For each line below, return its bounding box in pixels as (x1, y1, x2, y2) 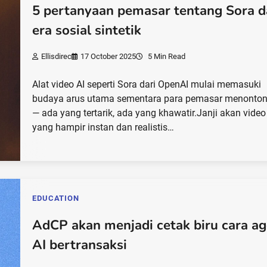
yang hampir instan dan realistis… (32, 122, 175, 133)
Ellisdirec (41, 52, 72, 61)
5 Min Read (146, 52, 186, 61)
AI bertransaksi (32, 236, 128, 254)
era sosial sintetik (32, 21, 142, 39)
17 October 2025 (80, 52, 136, 61)
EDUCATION (32, 194, 79, 203)
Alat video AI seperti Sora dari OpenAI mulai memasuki (32, 79, 262, 91)
